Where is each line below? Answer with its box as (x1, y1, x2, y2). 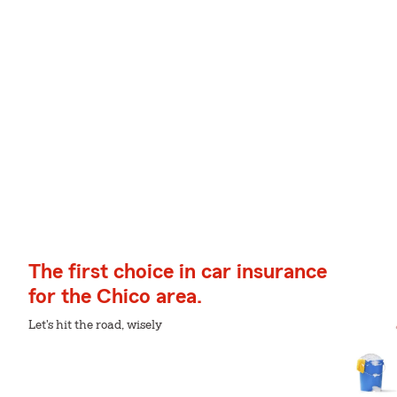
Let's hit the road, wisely (28, 319, 162, 331)
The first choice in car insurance (28, 261, 327, 283)
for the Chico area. (28, 286, 202, 307)
